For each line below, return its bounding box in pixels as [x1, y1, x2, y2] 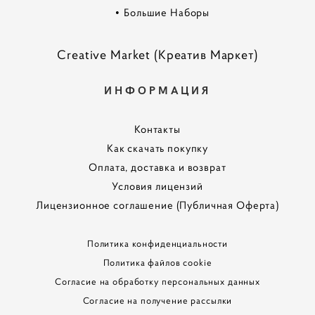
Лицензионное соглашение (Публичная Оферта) [36, 198, 279, 212]
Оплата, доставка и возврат [89, 160, 226, 174]
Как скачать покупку [106, 141, 209, 155]
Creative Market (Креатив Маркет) [57, 46, 258, 63]
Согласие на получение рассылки [82, 295, 233, 307]
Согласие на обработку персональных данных [54, 276, 261, 288]
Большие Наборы [124, 6, 210, 20]
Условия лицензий [112, 179, 203, 193]
